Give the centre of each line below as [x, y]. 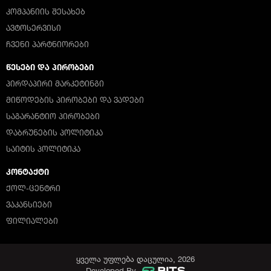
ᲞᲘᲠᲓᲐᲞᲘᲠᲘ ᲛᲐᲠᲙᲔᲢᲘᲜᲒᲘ [55, 83]
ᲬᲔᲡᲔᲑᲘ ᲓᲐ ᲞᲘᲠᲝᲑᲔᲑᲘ [50, 67]
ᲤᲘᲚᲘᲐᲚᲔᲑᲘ [32, 221]
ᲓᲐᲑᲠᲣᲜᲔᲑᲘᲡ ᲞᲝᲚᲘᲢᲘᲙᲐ [54, 132]
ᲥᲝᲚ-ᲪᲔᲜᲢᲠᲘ [33, 188]
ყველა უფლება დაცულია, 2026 [135, 259]
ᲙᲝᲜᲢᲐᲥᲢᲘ [28, 172]
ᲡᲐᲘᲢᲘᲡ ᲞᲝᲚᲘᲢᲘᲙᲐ [43, 149]
